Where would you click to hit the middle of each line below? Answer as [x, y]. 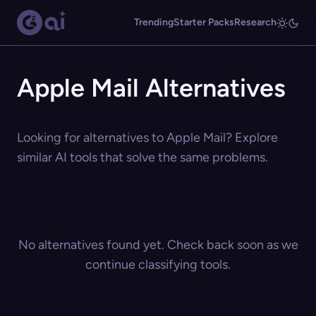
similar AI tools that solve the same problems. [142, 157]
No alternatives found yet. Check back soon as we [158, 245]
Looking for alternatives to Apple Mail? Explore [147, 138]
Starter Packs [204, 22]
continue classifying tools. [158, 265]
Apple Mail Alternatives [151, 88]
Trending [154, 22]
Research [255, 22]
